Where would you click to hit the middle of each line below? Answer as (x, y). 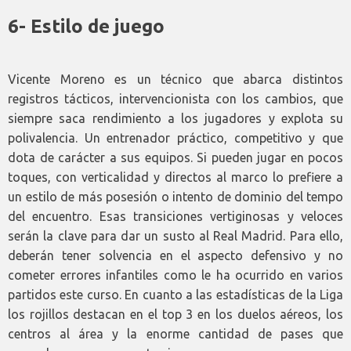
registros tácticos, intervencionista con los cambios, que (175, 98)
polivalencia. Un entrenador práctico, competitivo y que (175, 138)
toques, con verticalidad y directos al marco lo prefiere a (175, 177)
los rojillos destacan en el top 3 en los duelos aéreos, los (175, 314)
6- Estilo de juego (86, 26)
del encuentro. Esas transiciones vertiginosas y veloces (175, 216)
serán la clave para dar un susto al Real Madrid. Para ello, (175, 235)
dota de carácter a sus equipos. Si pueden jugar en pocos (175, 157)
